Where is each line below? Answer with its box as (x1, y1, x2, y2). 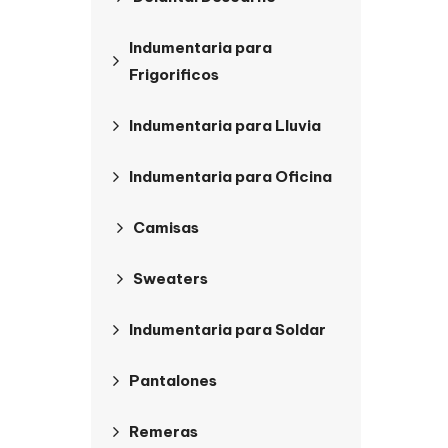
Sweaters (133, 269, 208, 288)
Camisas (133, 218, 199, 237)
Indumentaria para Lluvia (129, 116, 321, 135)
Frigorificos (129, 65, 219, 84)
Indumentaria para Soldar (129, 320, 326, 339)
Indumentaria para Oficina (129, 167, 332, 186)
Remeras (129, 422, 198, 441)
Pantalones (129, 371, 217, 390)
